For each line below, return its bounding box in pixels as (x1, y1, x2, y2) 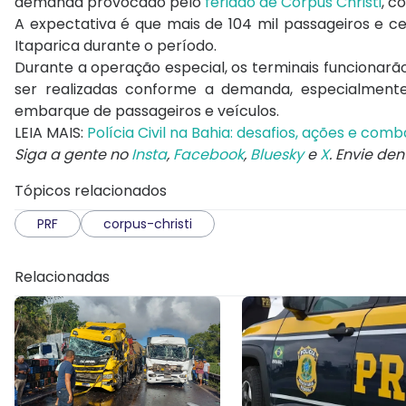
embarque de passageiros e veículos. (14, 101, 279, 122)
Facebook (173, 144, 244, 166)
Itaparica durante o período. (14, 35, 217, 57)
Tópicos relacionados (14, 180, 167, 202)
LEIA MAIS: (14, 122, 87, 144)
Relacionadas (14, 266, 110, 288)
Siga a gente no (14, 144, 131, 166)
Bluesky (250, 144, 304, 166)
